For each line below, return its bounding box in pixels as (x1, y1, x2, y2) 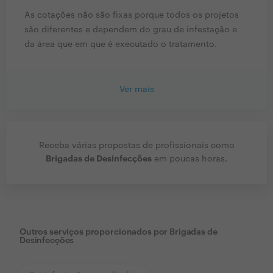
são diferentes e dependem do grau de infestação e (24, 26, 237, 35)
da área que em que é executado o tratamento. (24, 40, 217, 49)
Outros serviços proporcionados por (19, 228, 168, 237)
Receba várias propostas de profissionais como (38, 141, 235, 151)
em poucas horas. (152, 155, 227, 164)
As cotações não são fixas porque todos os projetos (24, 11, 239, 20)
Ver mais (119, 85, 154, 94)
